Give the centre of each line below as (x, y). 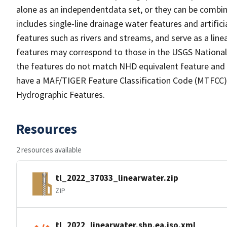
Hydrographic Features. (61, 94)
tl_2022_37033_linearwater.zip (117, 178)
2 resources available (49, 150)
